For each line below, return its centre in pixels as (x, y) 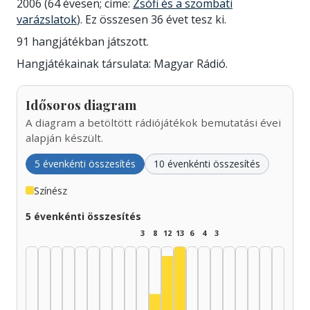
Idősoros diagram (81, 104)
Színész (51, 190)
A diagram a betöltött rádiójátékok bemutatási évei (153, 122)
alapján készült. (64, 137)
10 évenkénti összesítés (207, 163)
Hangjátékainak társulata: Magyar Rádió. (122, 63)
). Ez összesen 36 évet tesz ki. (152, 19)
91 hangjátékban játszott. (83, 41)
